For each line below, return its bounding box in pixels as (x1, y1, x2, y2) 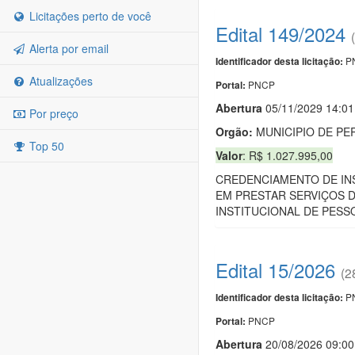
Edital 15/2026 (216, 255, 335, 284)
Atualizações (26, 73, 93, 89)
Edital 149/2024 (216, 19, 345, 48)
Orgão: (216, 123, 253, 139)
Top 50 (26, 138, 64, 154)
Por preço (26, 105, 78, 121)
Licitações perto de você (26, 8, 151, 24)
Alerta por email (26, 40, 109, 56)
